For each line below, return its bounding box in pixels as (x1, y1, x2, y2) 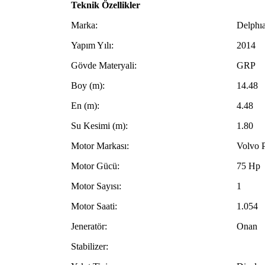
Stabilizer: (71, 241, 108, 252)
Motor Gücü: (71, 161, 119, 172)
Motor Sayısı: (71, 181, 121, 192)
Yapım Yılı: (71, 40, 114, 51)
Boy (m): (71, 80, 105, 91)
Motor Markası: (71, 141, 129, 151)
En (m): (71, 101, 99, 111)
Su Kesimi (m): (71, 121, 128, 131)
